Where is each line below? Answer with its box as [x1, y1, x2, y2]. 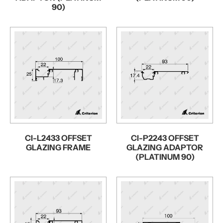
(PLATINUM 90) [135, 151, 195, 162]
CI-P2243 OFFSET [130, 132, 199, 143]
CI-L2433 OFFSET [24, 132, 92, 143]
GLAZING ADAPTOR [126, 142, 203, 152]
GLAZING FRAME [26, 142, 91, 152]
